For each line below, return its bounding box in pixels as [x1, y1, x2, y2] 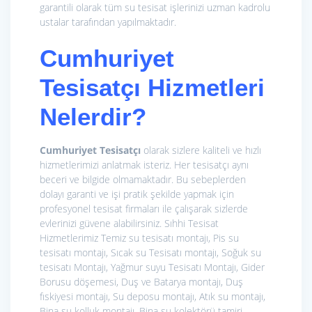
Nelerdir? [40, 103, 146, 131]
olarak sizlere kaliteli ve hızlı [141, 143, 261, 157]
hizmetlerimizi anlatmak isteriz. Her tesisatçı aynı [40, 158, 249, 172]
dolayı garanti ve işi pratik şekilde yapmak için [40, 187, 234, 201]
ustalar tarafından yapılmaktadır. [40, 15, 176, 29]
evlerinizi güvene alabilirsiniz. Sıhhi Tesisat [40, 217, 219, 231]
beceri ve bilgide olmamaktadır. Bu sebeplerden [40, 173, 246, 187]
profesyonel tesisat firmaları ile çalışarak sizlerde [40, 202, 248, 216]
